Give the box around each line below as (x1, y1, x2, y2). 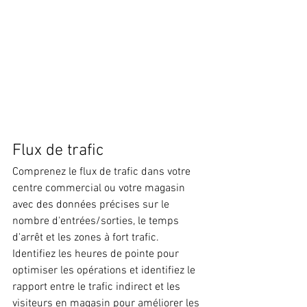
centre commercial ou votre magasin (12, 182, 188, 196)
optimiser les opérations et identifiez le (12, 264, 198, 278)
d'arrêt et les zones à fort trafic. (12, 231, 162, 245)
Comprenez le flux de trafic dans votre (12, 165, 193, 180)
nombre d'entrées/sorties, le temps (12, 214, 182, 229)
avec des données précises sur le (12, 198, 172, 212)
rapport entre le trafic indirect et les (12, 280, 183, 295)
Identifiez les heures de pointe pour (12, 247, 182, 262)
